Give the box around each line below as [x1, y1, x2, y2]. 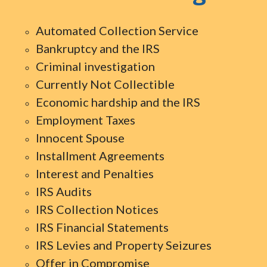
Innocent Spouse [36, 131, 125, 145]
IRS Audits [36, 184, 92, 198]
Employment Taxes [36, 113, 135, 127]
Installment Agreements [36, 148, 164, 163]
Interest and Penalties [36, 166, 154, 181]
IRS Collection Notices [36, 202, 159, 216]
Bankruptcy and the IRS [36, 41, 160, 55]
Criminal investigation [36, 59, 155, 73]
